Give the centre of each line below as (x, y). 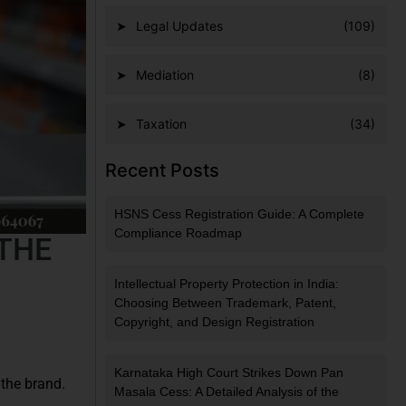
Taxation (161, 124)
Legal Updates (179, 26)
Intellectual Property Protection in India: (227, 284)
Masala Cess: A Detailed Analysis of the (227, 392)
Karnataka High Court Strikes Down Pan (229, 373)
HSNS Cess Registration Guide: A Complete (239, 214)
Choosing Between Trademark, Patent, (225, 303)
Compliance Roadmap (178, 233)
